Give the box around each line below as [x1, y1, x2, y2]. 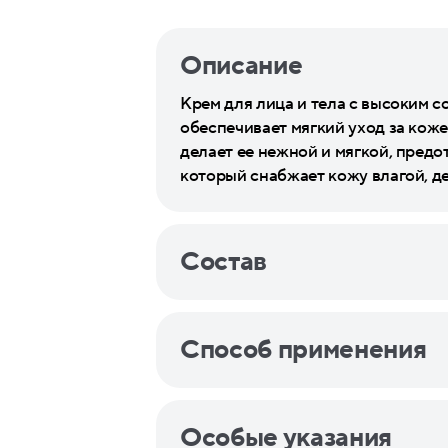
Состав [180, 246, 267, 278]
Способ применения [180, 334, 427, 366]
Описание [180, 50, 303, 82]
